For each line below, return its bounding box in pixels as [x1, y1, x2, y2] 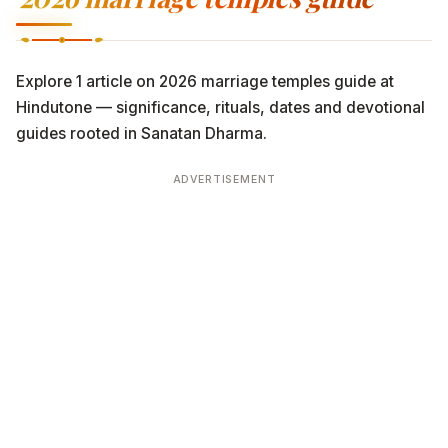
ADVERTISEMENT [172, 173, 276, 186]
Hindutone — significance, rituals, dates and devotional [16, 98, 425, 117]
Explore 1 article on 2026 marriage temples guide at [16, 72, 394, 91]
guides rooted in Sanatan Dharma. [16, 124, 267, 143]
